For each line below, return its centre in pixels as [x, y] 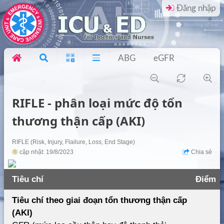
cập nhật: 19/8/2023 [46, 152]
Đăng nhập [195, 8]
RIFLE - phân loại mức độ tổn [97, 103]
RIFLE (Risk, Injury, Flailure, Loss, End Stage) [73, 142]
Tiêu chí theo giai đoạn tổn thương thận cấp [99, 200]
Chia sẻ [201, 152]
